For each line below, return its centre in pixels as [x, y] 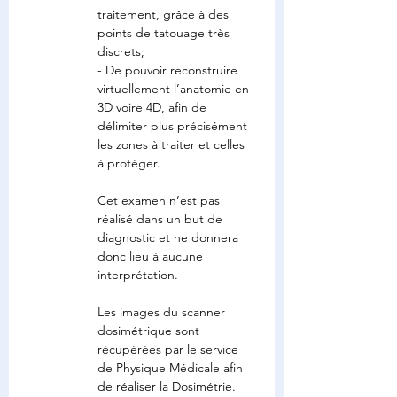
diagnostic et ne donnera [170, 237]
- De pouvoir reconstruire [169, 70]
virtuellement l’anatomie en [175, 89]
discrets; [121, 51]
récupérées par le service [170, 349]
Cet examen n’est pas [160, 200]
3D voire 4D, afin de [154, 107]
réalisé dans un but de [162, 219]
